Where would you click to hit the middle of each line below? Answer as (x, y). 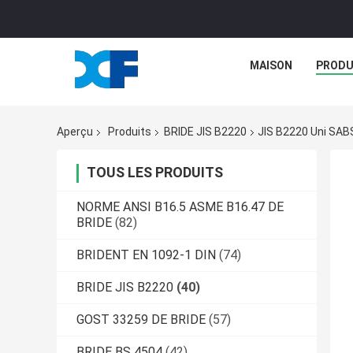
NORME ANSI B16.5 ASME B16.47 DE (180, 207)
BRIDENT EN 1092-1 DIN (146, 255)
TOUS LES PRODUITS (155, 173)
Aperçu (75, 132)
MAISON (271, 65)
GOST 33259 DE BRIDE (141, 320)
